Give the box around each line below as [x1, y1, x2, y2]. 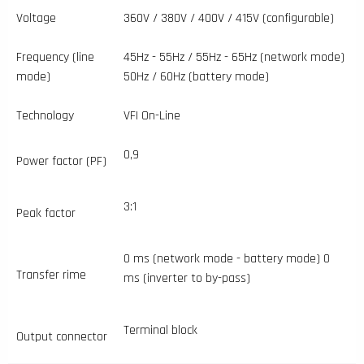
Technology [16, 106, 74, 124]
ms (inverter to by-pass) [123, 269, 250, 287]
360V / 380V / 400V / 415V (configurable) [123, 9, 334, 27]
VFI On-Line [123, 106, 180, 124]
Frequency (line [16, 48, 94, 66]
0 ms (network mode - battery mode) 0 [123, 249, 330, 267]
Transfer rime [16, 266, 86, 284]
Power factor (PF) [16, 152, 106, 170]
